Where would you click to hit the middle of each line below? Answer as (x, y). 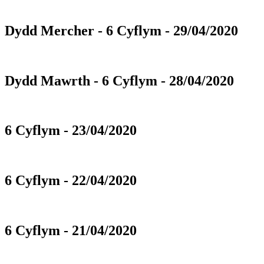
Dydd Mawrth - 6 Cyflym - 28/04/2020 (119, 80)
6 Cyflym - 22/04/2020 (71, 181)
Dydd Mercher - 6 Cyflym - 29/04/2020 (121, 30)
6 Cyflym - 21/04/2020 (71, 231)
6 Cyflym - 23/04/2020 (71, 131)
